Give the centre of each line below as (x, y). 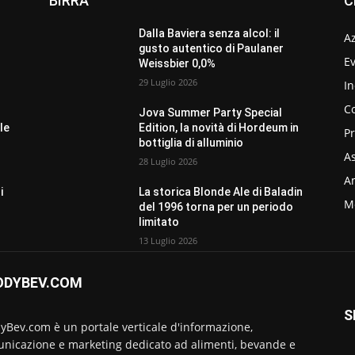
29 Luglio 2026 (168, 82)
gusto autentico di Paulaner (212, 48)
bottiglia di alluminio (191, 143)
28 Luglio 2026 (168, 161)
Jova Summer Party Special (211, 113)
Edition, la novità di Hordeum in (219, 128)
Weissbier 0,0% (177, 63)
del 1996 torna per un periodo (216, 207)
